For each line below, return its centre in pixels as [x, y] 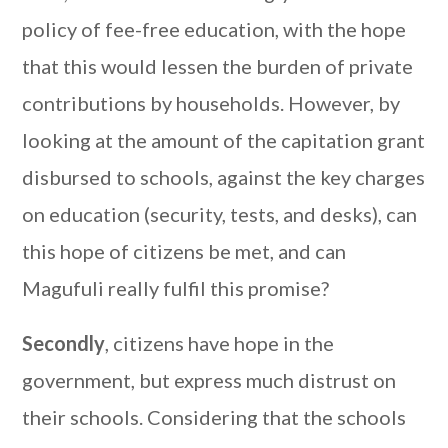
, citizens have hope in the [220, 343]
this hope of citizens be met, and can [184, 251]
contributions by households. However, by [211, 103]
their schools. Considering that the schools [214, 417]
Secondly [64, 343]
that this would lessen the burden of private [218, 66]
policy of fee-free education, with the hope [214, 29]
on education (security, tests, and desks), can [220, 214]
